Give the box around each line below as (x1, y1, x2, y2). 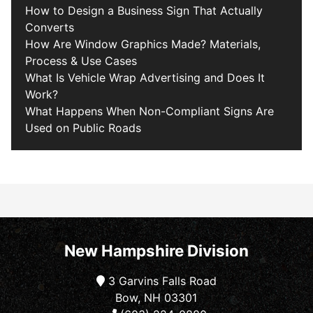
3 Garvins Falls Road (105, 274, 217, 289)
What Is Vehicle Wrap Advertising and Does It (25, 71, 265, 85)
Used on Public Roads (25, 121, 141, 136)
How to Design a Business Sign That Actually (25, 3, 263, 18)
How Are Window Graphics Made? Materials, (25, 37, 261, 52)
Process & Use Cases (25, 54, 137, 68)
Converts (25, 20, 74, 35)
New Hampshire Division (64, 240, 249, 260)
